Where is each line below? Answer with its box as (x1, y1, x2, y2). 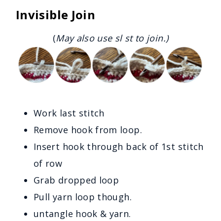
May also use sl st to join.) (56, 32, 169, 44)
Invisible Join (16, 6, 96, 23)
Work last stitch (34, 107, 105, 119)
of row (34, 157, 63, 169)
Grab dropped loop (34, 174, 119, 186)
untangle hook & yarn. (34, 207, 131, 220)
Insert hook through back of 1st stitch (34, 140, 204, 152)
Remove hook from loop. (34, 123, 142, 136)
